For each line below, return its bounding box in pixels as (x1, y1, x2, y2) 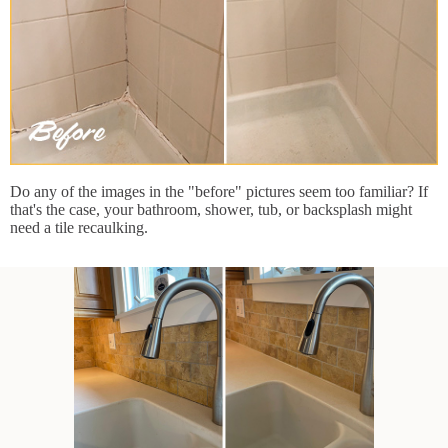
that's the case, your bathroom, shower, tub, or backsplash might (10, 201, 412, 219)
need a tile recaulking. (10, 219, 148, 237)
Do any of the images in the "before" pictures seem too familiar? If (10, 183, 428, 201)
